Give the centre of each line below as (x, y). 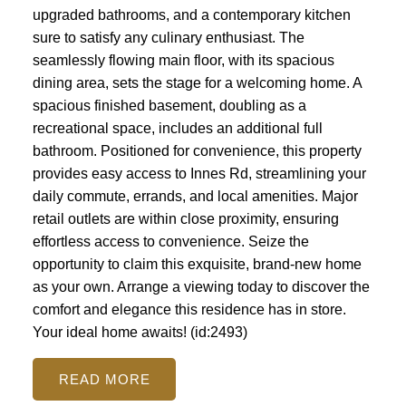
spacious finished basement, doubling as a (169, 106)
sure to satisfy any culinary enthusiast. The (168, 38)
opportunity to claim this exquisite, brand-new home (197, 265)
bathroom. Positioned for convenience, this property (197, 151)
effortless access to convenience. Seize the (170, 242)
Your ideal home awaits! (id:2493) (140, 333)
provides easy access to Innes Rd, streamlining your (199, 174)
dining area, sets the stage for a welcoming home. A (197, 83)
